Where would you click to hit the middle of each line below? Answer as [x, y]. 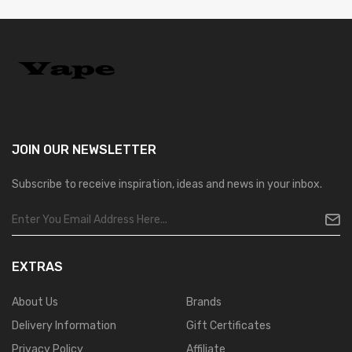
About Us [35, 302]
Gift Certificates [228, 326]
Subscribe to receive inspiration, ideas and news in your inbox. [167, 184]
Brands [203, 302]
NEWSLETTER [113, 150]
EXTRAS [37, 267]
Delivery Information [64, 326]
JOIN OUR [40, 150]
